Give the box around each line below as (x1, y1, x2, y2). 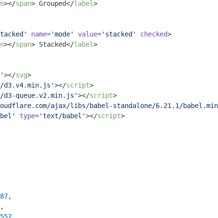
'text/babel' (39, 112, 86, 120)
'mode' (51, 30, 74, 38)
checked (140, 30, 167, 38)
